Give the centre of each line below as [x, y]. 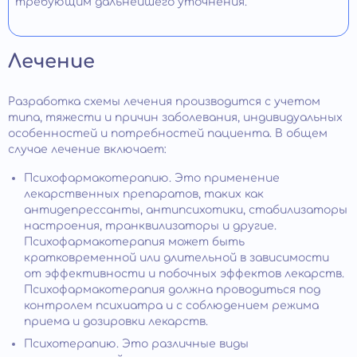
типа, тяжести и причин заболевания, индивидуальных [175, 117]
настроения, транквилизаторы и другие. [150, 226]
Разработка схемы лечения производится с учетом [164, 101]
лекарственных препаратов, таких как [144, 194]
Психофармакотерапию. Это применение [152, 178]
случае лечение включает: [87, 149]
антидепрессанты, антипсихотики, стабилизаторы [186, 210]
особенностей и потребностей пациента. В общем [168, 133]
